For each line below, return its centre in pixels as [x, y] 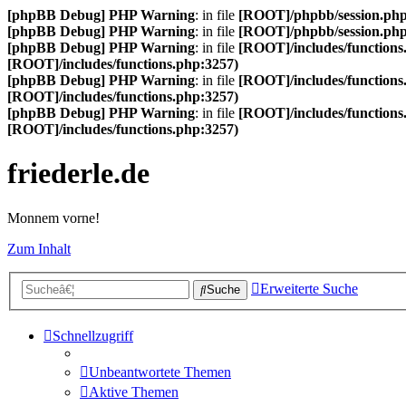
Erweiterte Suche [309, 289]
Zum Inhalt [39, 248]
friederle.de [78, 174]
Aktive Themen [134, 392]
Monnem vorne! [53, 217]
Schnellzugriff [93, 336]
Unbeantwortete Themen [160, 372]
